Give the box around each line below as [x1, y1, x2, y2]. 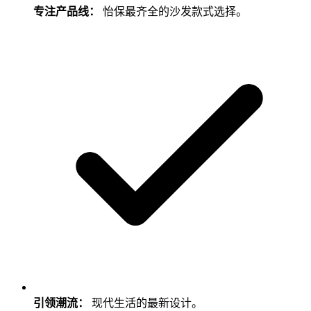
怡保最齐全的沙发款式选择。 [103, 6, 247, 18]
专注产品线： [33, 6, 100, 18]
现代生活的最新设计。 [92, 297, 203, 310]
